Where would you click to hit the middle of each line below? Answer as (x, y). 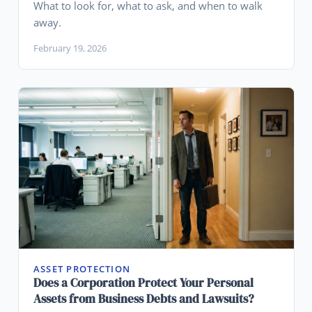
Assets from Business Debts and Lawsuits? (143, 299)
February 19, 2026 (70, 48)
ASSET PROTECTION (82, 269)
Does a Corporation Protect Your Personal (143, 283)
